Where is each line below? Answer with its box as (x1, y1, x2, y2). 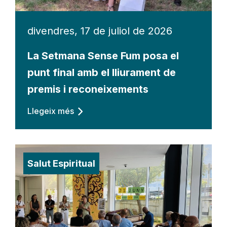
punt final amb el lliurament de (27, 66, 176, 79)
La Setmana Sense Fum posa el (27, 49, 179, 62)
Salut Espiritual (27, 158, 95, 169)
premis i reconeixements (27, 83, 148, 95)
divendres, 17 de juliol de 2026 (27, 24, 172, 37)
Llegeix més (27, 105, 74, 116)
